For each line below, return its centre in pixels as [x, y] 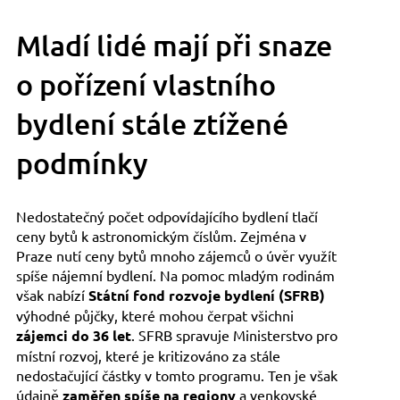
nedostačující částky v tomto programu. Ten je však [176, 375]
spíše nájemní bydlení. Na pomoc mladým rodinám [175, 275]
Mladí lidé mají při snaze [174, 45]
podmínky [82, 162]
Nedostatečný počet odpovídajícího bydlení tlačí [167, 217]
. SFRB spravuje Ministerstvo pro [234, 335]
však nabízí [52, 295]
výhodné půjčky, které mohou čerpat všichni [154, 316]
